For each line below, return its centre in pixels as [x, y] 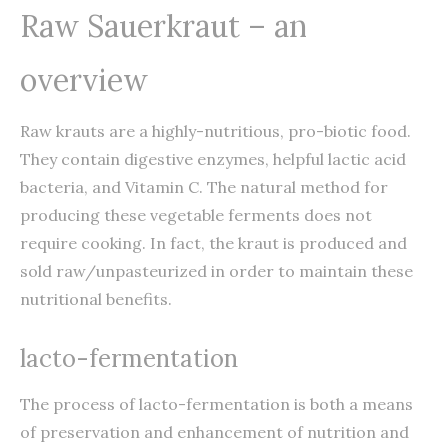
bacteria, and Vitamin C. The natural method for [204, 186]
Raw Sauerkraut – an [163, 25]
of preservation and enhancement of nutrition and [214, 431]
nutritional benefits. [96, 298]
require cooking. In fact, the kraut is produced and [213, 242]
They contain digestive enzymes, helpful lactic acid [213, 158]
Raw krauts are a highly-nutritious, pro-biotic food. [215, 130]
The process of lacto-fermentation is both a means [216, 403]
